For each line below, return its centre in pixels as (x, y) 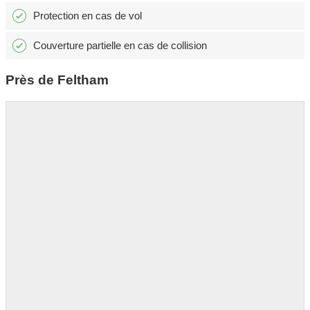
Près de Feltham (57, 80)
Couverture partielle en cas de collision (120, 46)
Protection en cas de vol (88, 16)
